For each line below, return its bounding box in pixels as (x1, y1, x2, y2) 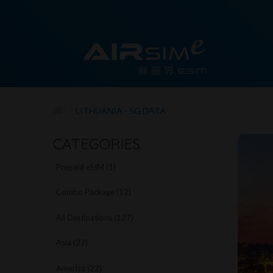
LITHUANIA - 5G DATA (76, 105, 166, 116)
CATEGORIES (53, 134, 140, 153)
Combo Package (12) (56, 187, 131, 197)
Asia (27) (56, 238, 88, 248)
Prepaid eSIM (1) (56, 161, 116, 172)
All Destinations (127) (56, 212, 133, 222)
